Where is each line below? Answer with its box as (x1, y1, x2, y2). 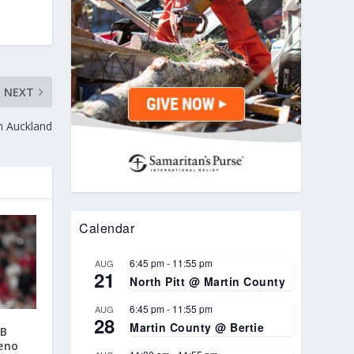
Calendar (79, 218, 135, 237)
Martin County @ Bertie (130, 318, 265, 335)
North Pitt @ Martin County (130, 273, 286, 289)
